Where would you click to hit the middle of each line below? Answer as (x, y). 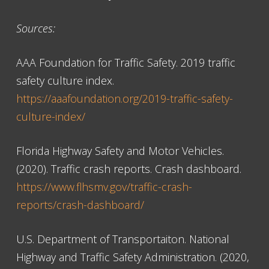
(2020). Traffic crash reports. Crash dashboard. (129, 169)
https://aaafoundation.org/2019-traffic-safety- (125, 99)
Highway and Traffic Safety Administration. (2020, (133, 257)
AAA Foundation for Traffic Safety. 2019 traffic (126, 63)
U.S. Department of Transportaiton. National (123, 239)
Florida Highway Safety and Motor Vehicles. (120, 151)
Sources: (36, 29)
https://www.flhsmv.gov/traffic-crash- (104, 187)
